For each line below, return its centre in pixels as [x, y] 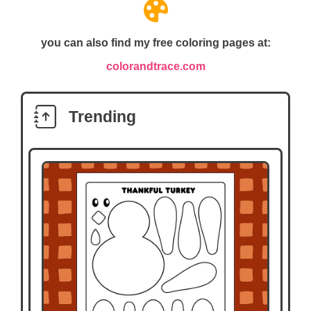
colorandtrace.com [155, 67]
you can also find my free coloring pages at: [155, 43]
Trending [102, 117]
